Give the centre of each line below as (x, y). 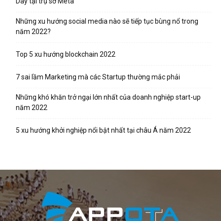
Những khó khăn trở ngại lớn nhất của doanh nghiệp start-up (108, 97)
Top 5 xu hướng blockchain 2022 (66, 54)
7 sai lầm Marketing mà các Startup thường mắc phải (98, 77)
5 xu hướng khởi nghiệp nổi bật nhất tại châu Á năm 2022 (103, 130)
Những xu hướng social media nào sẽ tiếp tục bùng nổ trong (107, 21)
